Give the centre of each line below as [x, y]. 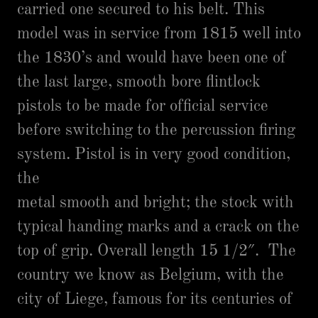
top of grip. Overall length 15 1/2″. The [157, 251]
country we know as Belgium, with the [150, 275]
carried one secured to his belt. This [141, 10]
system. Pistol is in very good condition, [154, 154]
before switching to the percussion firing [156, 130]
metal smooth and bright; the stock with [155, 203]
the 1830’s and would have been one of [152, 58]
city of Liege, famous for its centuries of [155, 299]
